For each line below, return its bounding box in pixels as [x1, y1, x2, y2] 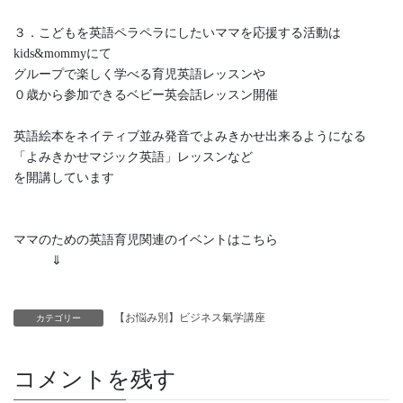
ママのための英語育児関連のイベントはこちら [13, 233, 278, 247]
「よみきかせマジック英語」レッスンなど [13, 150, 253, 165]
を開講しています [13, 171, 114, 185]
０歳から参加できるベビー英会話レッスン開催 [13, 88, 278, 103]
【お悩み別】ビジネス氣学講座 [114, 310, 265, 324]
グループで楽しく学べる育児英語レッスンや [13, 67, 265, 82]
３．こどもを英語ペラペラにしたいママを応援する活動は [13, 26, 341, 40]
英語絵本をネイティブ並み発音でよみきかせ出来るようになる [13, 130, 366, 144]
